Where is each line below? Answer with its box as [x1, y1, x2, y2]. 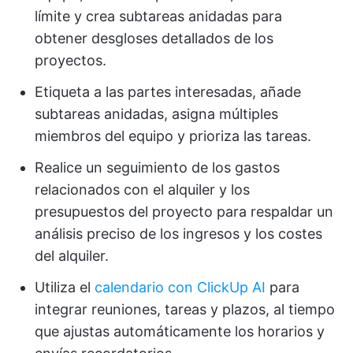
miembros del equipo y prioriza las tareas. [35, 127, 311, 144]
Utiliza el [35, 278, 95, 295]
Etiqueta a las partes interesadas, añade [35, 83, 301, 100]
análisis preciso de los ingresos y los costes [35, 225, 322, 242]
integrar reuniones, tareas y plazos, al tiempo [35, 300, 335, 318]
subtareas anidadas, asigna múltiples [35, 105, 278, 122]
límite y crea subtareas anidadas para [35, 7, 282, 24]
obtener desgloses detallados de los [35, 29, 273, 46]
